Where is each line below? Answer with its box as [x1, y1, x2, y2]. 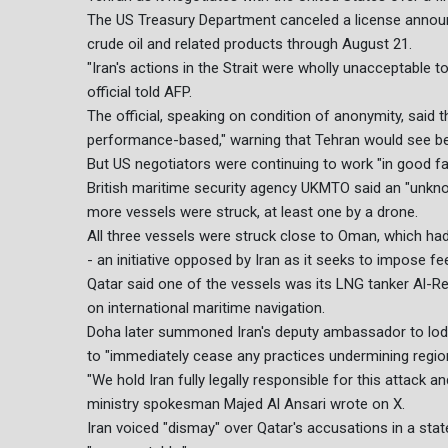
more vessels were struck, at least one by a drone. [87, 203, 418, 222]
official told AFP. [87, 83, 192, 102]
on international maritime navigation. [87, 299, 325, 318]
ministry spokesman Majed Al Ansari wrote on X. [87, 395, 405, 414]
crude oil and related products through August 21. [87, 35, 412, 54]
